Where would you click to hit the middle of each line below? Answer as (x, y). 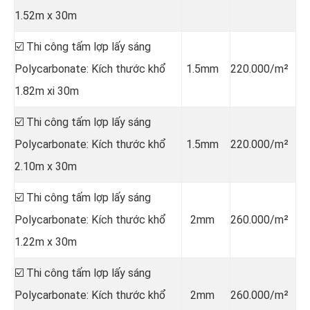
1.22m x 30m (46, 241)
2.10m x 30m (46, 166)
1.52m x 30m (46, 15)
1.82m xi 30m (47, 91)
